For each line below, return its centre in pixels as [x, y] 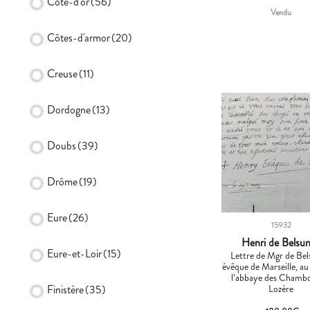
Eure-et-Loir [74, 253]
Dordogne [69, 109]
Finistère [65, 289]
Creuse [62, 73]
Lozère [281, 288]
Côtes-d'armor [79, 37]
